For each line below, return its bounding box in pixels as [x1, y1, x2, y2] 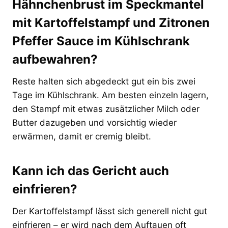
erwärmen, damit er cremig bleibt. [12, 131, 151, 141]
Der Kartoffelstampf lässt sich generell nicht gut [12, 206, 207, 216]
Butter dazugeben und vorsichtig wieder [12, 117, 177, 128]
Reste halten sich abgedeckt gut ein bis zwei [12, 76, 195, 87]
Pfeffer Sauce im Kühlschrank [12, 33, 190, 48]
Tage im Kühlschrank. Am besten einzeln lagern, [12, 90, 209, 100]
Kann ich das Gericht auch [12, 163, 169, 178]
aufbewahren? [12, 51, 98, 67]
